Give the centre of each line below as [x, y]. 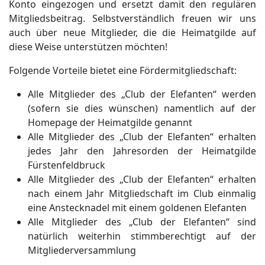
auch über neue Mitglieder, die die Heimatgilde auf [132, 33]
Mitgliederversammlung [82, 250]
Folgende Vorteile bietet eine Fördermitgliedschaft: [123, 70]
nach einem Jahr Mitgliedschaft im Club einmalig [142, 193]
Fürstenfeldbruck [67, 165]
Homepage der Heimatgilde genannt [110, 122]
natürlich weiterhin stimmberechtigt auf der [142, 236]
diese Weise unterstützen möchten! [88, 47]
